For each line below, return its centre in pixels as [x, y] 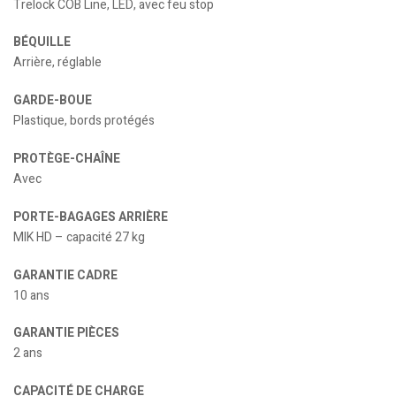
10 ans [31, 295]
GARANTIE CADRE [65, 275]
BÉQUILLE [42, 42]
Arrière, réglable [57, 63]
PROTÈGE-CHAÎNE [67, 158]
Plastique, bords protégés [84, 121]
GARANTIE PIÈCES [66, 333]
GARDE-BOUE [53, 101]
